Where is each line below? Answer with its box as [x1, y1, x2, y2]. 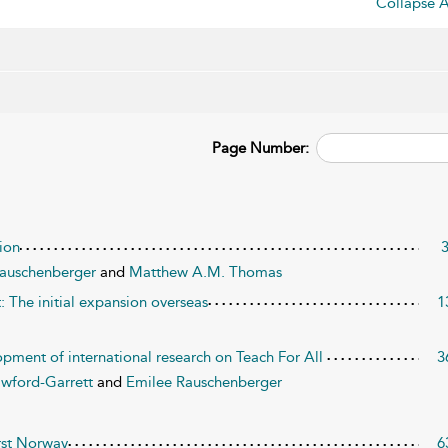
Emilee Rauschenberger [126, 373, 283, 391]
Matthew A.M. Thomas [129, 263, 283, 281]
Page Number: [212, 139, 310, 157]
